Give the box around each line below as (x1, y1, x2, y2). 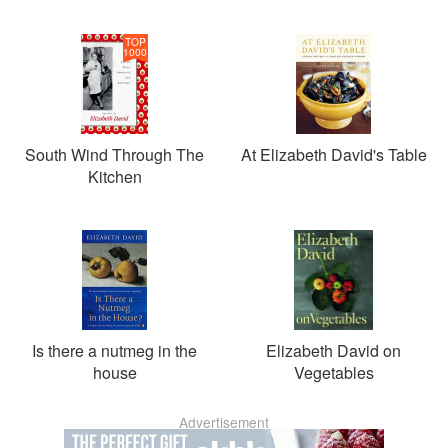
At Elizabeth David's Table (240, 143, 427, 166)
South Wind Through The (25, 143, 204, 166)
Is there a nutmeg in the (32, 339, 197, 362)
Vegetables (293, 361, 374, 384)
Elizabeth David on (266, 339, 401, 362)
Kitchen (87, 165, 142, 188)
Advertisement (179, 412, 269, 432)
